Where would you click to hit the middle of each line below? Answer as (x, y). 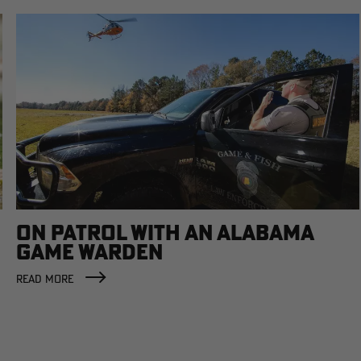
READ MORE (44, 278)
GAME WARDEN (89, 251)
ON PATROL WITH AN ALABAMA (164, 232)
